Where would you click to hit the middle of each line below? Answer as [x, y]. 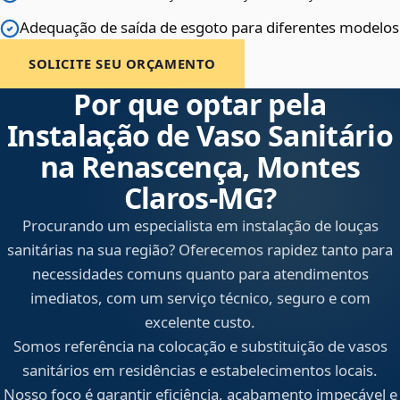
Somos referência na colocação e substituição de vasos [200, 346]
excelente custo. [200, 322]
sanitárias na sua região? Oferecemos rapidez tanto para [200, 250]
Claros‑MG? [200, 198]
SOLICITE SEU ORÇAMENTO [123, 64]
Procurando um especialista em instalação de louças [200, 226]
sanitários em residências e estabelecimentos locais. [200, 371]
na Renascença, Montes [200, 167]
